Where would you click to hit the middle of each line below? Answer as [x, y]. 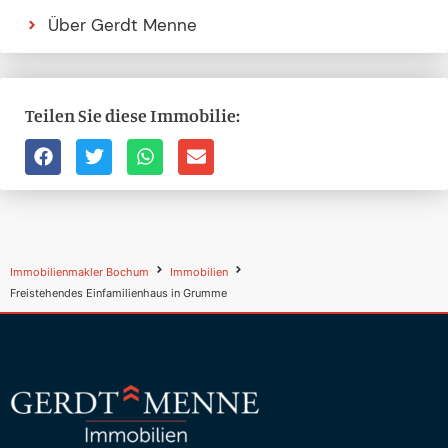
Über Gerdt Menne [122, 24]
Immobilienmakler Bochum [79, 271]
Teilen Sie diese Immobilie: [132, 114]
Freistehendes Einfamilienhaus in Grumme [118, 292]
